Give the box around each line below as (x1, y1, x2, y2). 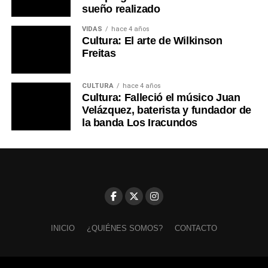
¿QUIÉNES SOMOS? (86, 224, 163, 233)
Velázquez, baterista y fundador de (81, 104, 251, 117)
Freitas (81, 47, 116, 60)
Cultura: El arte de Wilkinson (81, 35, 223, 47)
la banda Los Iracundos (81, 117, 198, 129)
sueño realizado (81, 3, 160, 16)
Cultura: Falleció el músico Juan (81, 92, 240, 104)
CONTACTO (174, 224, 217, 233)
